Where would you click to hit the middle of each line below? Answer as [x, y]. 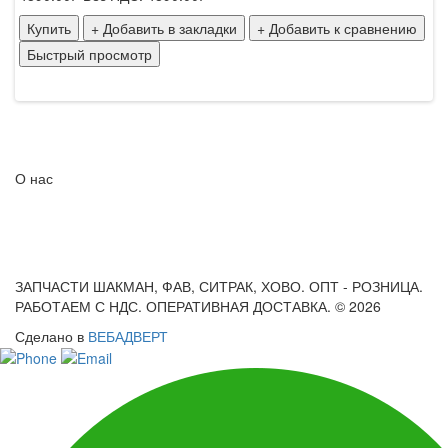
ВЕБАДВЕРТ [128, 335]
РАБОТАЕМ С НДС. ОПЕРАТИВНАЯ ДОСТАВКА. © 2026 [198, 305]
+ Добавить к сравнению [337, 27]
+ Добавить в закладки [164, 27]
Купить [49, 27]
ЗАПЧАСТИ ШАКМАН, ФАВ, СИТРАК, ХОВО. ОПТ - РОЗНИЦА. [219, 285]
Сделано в [51, 335]
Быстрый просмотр [89, 53]
